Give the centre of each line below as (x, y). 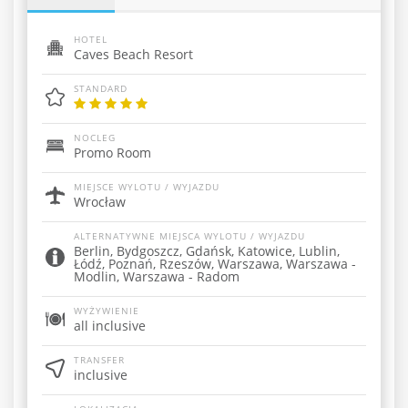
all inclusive (110, 326)
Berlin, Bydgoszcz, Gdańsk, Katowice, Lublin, (207, 251)
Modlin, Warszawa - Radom (157, 276)
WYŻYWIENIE (107, 311)
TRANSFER (99, 360)
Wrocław (100, 202)
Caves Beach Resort (133, 54)
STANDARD (101, 88)
